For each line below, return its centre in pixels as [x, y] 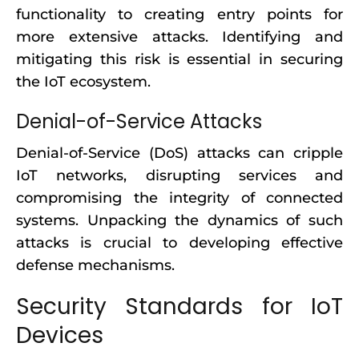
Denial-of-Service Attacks [139, 121]
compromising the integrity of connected [179, 198]
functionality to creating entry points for [179, 14]
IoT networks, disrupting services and [179, 175]
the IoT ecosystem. [83, 82]
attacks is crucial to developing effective [179, 243]
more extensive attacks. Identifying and [179, 37]
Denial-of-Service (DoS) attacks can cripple [179, 153]
